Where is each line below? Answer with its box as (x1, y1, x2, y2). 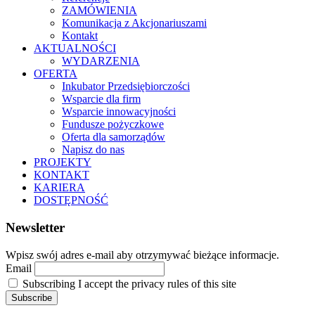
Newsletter (6, 219, 65, 235)
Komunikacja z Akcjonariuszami (62, 17, 207, 30)
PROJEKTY (34, 156, 91, 169)
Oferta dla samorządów (62, 131, 165, 143)
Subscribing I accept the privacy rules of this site (20, 277, 236, 290)
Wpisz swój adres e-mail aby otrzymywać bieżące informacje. (6, 248, 279, 261)
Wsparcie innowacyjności (62, 105, 176, 118)
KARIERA (34, 181, 85, 194)
